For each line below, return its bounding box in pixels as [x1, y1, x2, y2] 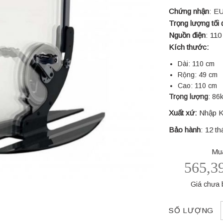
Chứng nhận [169, 7, 209, 15]
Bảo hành [169, 125, 201, 134]
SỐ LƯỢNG [169, 206, 214, 215]
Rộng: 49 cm [178, 71, 218, 79]
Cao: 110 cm [178, 82, 218, 90]
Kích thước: [169, 43, 209, 51]
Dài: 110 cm [178, 60, 215, 68]
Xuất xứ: [169, 109, 197, 117]
